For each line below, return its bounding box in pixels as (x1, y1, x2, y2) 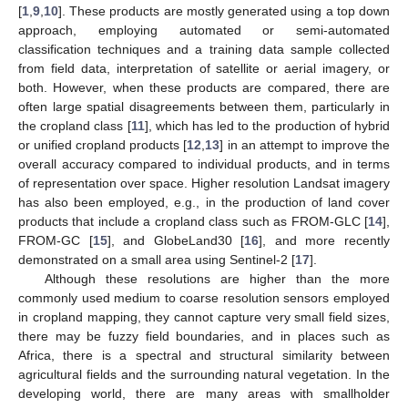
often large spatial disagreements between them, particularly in (18, 98, 390, 114)
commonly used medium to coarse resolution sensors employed (18, 290, 390, 305)
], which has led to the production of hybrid (144, 117, 391, 133)
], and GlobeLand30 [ (107, 232, 245, 248)
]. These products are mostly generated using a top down (58, 3, 390, 18)
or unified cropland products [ (18, 137, 188, 152)
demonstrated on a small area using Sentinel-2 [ (18, 251, 295, 267)
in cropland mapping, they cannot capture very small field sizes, (18, 309, 390, 324)
